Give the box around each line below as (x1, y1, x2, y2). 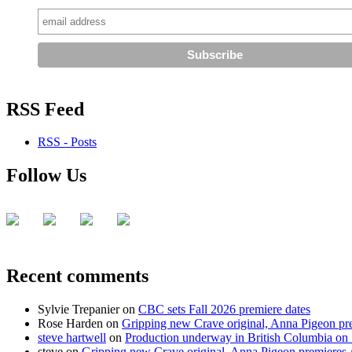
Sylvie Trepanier (38, 302, 119, 317)
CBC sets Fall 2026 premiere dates (138, 302, 310, 317)
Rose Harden (38, 317, 103, 331)
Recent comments (6, 266, 148, 287)
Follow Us (6, 165, 86, 186)
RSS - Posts (38, 135, 97, 149)
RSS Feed (6, 98, 84, 119)
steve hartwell (38, 331, 106, 345)
